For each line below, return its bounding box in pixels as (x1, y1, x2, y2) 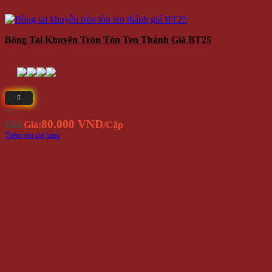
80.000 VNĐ (41, 118, 103, 131)
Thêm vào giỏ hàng (5, 132, 60, 140)
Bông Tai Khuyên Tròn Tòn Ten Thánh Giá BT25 (5, 35, 211, 46)
